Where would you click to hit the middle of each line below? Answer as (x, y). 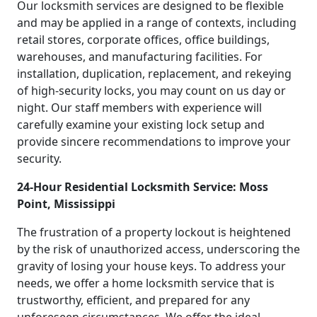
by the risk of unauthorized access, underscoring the (158, 249)
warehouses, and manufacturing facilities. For (140, 57)
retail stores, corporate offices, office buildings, (143, 40)
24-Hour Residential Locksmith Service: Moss (143, 187)
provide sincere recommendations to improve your (154, 142)
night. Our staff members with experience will (139, 108)
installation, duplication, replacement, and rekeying (154, 74)
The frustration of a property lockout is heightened (154, 232)
